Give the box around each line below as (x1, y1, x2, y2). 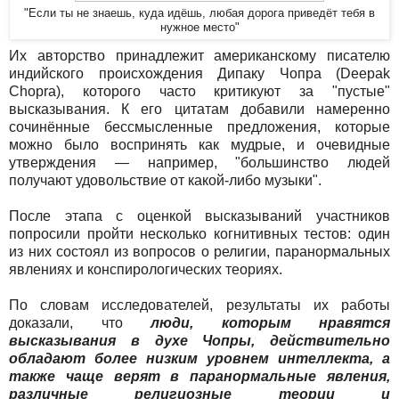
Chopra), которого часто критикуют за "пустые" (9, 84, 390, 100)
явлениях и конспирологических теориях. (9, 262, 282, 278)
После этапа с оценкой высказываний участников (9, 208, 390, 224)
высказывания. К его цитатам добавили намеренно (9, 102, 390, 118)
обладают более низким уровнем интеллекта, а (9, 351, 390, 367)
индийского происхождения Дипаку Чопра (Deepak (9, 66, 390, 82)
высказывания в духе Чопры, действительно (9, 333, 390, 349)
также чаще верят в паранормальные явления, (9, 369, 390, 385)
